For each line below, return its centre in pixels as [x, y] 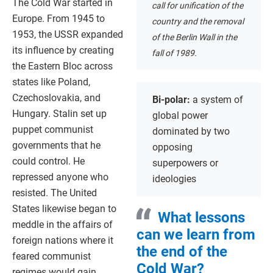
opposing [172, 147]
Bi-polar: [172, 100]
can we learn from [196, 235]
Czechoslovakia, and [56, 97]
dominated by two [191, 132]
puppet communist [53, 129]
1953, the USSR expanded [68, 34]
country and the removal [198, 22]
